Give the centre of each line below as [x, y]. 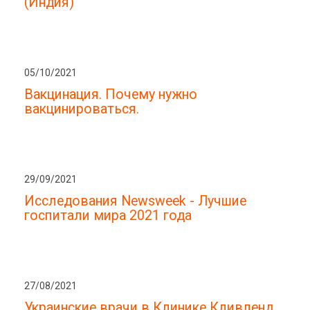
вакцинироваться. [82, 109]
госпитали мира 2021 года [108, 216]
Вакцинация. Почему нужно [111, 95]
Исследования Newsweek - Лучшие [135, 201]
